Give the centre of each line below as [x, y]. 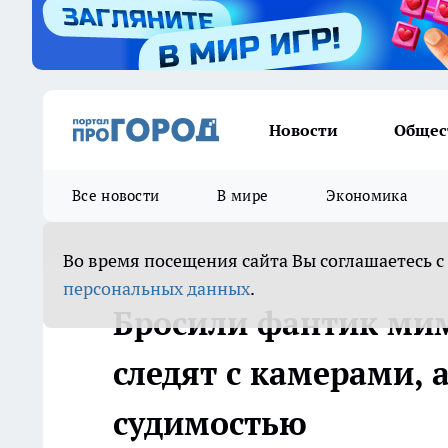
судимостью [210, 423]
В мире [243, 195]
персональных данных [156, 288]
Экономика [367, 195]
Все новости [116, 195]
